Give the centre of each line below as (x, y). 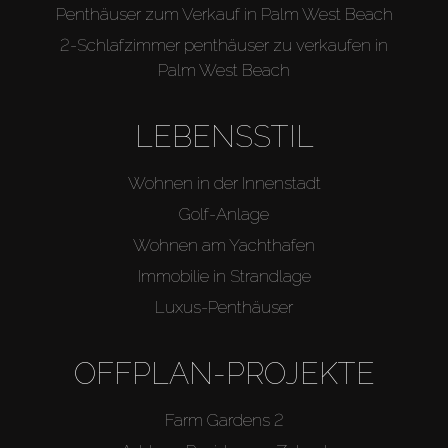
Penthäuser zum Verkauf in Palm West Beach (224, 13)
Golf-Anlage (224, 213)
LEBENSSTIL (224, 136)
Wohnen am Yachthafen (224, 244)
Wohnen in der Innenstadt (224, 182)
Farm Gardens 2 (224, 419)
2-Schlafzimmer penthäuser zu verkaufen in (224, 44)
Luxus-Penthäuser (224, 306)
